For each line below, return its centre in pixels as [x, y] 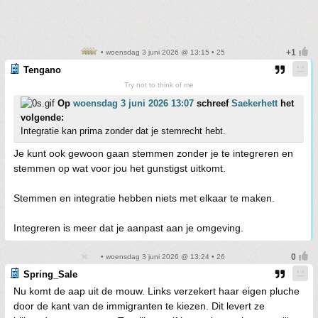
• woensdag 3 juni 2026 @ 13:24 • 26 [162, 256]
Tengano [42, 70]
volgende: [42, 117]
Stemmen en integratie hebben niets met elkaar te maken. [144, 198]
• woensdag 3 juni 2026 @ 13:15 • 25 [162, 52]
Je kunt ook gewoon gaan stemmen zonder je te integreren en [153, 153]
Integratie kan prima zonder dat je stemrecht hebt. [123, 131]
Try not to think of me [159, 84]
